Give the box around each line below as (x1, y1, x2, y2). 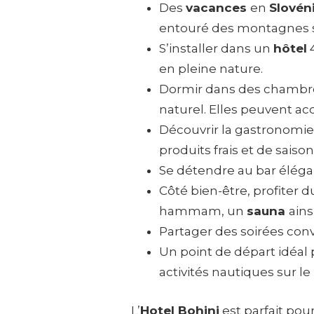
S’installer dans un (159, 41, 273, 56)
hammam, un (159, 204, 247, 219)
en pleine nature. (159, 62, 263, 76)
